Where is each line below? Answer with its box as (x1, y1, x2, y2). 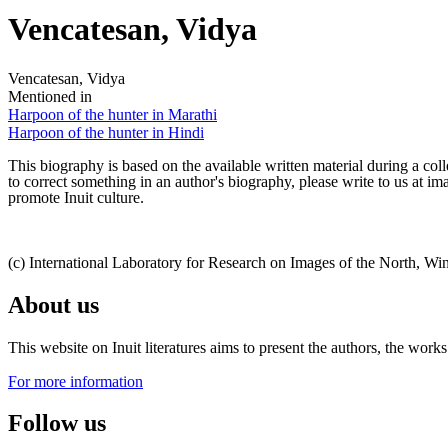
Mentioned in (8, 87, 92, 105)
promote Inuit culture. (8, 188, 144, 206)
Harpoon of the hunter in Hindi (8, 123, 204, 141)
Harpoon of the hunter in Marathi (8, 105, 217, 123)
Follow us (8, 410, 106, 437)
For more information (8, 372, 143, 390)
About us (8, 291, 99, 318)
